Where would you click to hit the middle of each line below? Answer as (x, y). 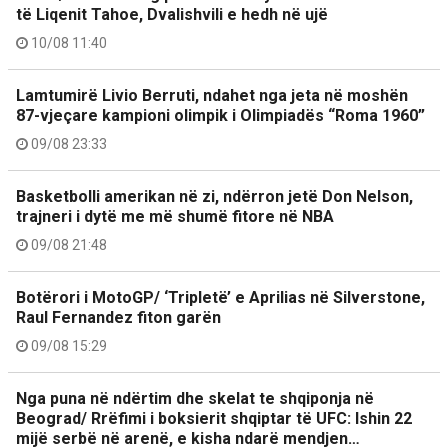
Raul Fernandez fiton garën (118, 317)
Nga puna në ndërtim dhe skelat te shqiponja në (195, 398)
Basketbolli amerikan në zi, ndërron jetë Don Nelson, (214, 196)
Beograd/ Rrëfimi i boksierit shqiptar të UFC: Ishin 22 (214, 418)
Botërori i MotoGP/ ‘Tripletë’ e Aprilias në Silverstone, (220, 297)
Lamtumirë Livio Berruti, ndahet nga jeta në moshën (212, 95)
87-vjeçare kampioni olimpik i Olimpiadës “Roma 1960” (220, 115)
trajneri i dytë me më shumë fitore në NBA (175, 216)
